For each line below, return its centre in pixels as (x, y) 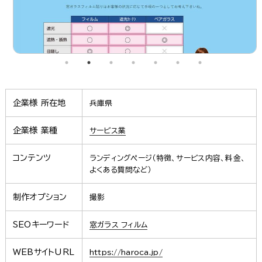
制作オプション (40, 197)
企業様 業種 (35, 130)
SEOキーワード (41, 224)
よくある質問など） (120, 170)
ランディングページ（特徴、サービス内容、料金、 (168, 158)
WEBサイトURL (44, 252)
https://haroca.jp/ (126, 252)
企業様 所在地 (39, 103)
